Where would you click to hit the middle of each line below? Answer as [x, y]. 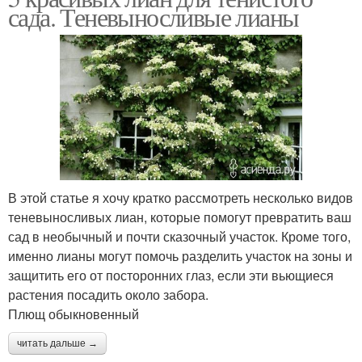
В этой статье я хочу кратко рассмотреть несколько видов [181, 197]
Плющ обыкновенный [74, 314]
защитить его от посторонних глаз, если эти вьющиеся [171, 275]
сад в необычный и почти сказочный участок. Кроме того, [179, 236]
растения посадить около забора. [108, 294]
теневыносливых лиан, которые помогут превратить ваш [180, 217]
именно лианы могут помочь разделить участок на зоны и [180, 255]
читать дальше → [57, 343]
